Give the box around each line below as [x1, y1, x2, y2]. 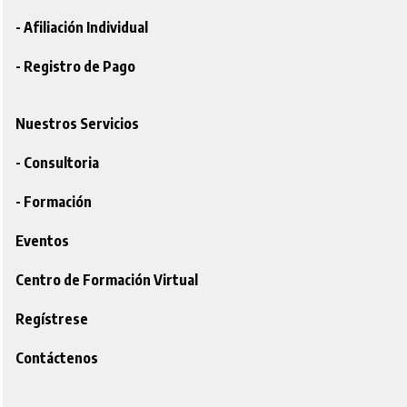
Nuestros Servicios [15, 114, 139, 134]
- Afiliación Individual [15, 18, 148, 37]
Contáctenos [15, 349, 98, 368]
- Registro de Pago [15, 57, 135, 76]
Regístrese [15, 310, 88, 329]
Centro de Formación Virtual [15, 271, 198, 290]
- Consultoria [15, 154, 99, 173]
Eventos [15, 232, 69, 251]
